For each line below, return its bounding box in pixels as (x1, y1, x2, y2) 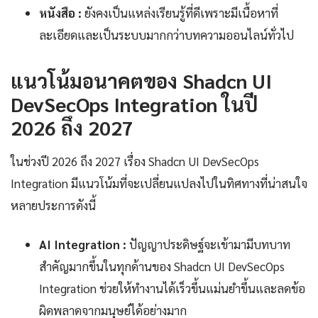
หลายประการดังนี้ (11, 197, 96, 214)
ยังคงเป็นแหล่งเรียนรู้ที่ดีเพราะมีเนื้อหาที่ (82, 5, 278, 21)
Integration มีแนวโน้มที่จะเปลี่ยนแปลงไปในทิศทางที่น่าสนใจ (11, 175, 307, 192)
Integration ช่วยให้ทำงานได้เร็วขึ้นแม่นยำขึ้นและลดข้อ (39, 280, 305, 297)
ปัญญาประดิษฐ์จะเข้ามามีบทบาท (126, 236, 290, 253)
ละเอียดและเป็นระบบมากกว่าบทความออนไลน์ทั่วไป (39, 27, 294, 43)
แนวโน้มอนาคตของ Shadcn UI (11, 67, 272, 94)
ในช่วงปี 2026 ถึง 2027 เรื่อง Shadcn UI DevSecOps (11, 153, 259, 170)
